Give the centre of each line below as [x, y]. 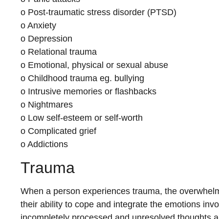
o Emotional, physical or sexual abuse [94, 65]
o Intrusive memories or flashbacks [88, 92]
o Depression [46, 39]
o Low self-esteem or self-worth [82, 118]
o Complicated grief [58, 131]
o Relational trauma [59, 52]
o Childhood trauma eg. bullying [82, 78]
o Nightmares [47, 105]
